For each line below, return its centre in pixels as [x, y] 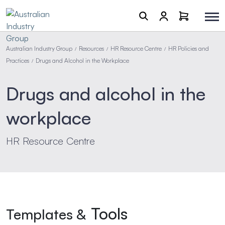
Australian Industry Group [39, 48]
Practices [18, 61]
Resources [91, 48]
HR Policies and [189, 48]
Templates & [46, 214]
